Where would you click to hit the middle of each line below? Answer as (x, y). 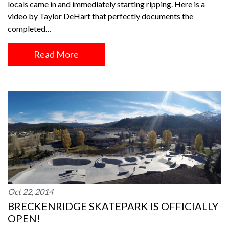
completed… (30, 28)
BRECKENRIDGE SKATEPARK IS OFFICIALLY (113, 206)
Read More (56, 54)
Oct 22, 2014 (30, 191)
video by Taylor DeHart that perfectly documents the (100, 16)
